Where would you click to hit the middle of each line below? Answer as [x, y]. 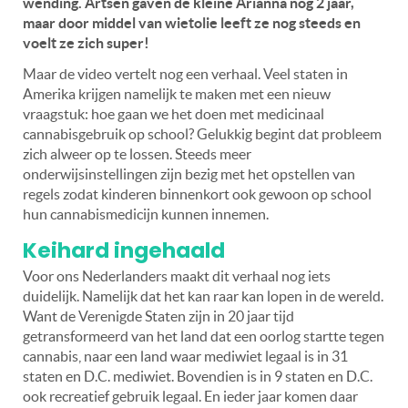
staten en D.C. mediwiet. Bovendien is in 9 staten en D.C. [198, 376]
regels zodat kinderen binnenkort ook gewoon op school [197, 194]
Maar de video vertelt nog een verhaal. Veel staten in [185, 73]
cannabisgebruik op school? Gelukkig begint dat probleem [202, 133]
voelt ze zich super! [86, 42]
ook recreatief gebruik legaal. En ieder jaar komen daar [190, 396]
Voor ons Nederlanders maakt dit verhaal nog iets [177, 275]
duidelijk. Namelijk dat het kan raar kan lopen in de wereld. [203, 296]
